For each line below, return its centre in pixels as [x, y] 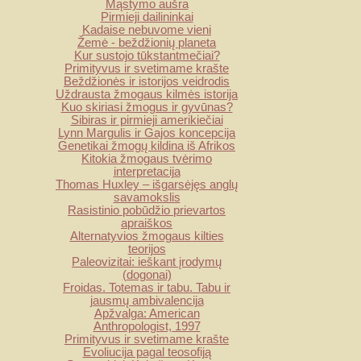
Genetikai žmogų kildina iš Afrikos [147, 145]
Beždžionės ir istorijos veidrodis [147, 81]
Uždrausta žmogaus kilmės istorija [147, 94]
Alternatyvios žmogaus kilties [147, 236]
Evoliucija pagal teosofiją [147, 352]
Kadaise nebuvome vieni [147, 29]
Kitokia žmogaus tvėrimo [147, 158]
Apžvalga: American [147, 313]
